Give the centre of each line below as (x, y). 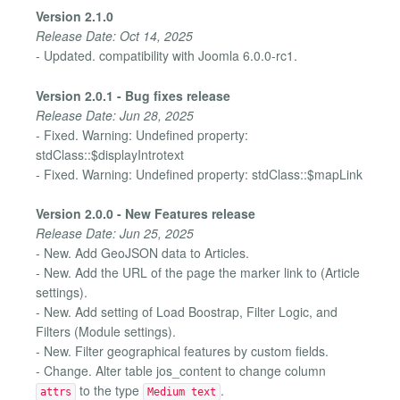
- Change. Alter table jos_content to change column (181, 371)
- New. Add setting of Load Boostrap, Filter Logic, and (187, 312)
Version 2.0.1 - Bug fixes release (133, 95)
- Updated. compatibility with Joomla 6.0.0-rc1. (167, 56)
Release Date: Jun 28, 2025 (115, 115)
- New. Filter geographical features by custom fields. (182, 351)
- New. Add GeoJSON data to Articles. (142, 253)
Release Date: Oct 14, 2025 (114, 36)
